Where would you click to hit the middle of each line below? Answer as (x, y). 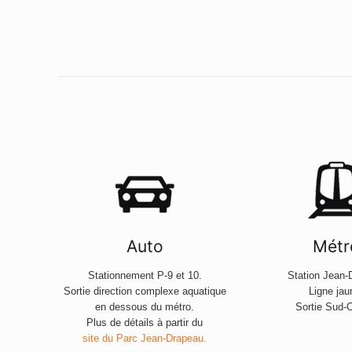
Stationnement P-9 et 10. (145, 276)
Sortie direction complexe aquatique (145, 291)
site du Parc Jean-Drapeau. (145, 339)
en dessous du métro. (145, 307)
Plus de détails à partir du (145, 323)
